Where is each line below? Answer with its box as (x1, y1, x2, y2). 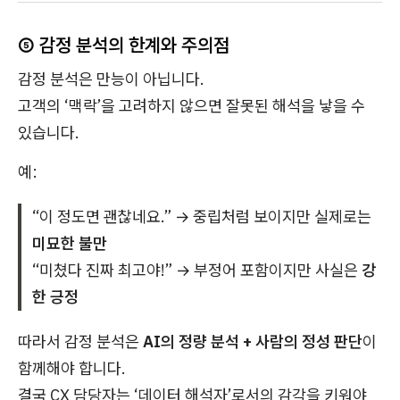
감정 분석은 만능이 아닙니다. (18, 69, 204, 90)
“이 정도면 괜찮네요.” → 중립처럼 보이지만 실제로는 (32, 206, 371, 228)
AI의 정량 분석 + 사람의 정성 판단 (143, 331, 362, 353)
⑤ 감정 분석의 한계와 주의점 (18, 32, 229, 58)
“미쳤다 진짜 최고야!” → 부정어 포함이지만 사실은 (32, 260, 362, 281)
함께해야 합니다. (18, 358, 126, 379)
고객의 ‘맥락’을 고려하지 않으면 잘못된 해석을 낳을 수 (18, 96, 365, 117)
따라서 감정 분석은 (18, 331, 143, 353)
